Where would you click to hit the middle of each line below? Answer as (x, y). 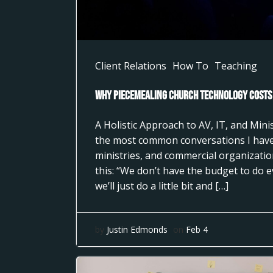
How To (190, 66)
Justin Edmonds (137, 229)
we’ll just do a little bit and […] (161, 186)
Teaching (236, 66)
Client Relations (130, 66)
